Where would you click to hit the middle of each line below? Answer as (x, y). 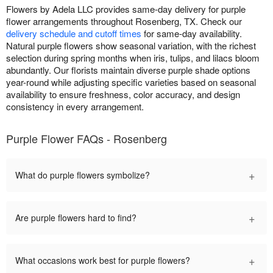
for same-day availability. (192, 33)
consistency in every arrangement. (75, 106)
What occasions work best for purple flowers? (103, 260)
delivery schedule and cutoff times (74, 33)
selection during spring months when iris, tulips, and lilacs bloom (133, 57)
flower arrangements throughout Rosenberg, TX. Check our (124, 21)
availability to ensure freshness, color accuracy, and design (123, 94)
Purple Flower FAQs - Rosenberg (87, 138)
